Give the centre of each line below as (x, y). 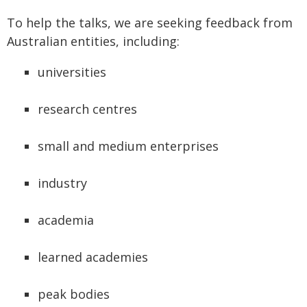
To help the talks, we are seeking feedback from (150, 23)
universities (73, 72)
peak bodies (75, 294)
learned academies (94, 257)
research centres (88, 109)
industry (63, 183)
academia (67, 220)
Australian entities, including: (94, 41)
